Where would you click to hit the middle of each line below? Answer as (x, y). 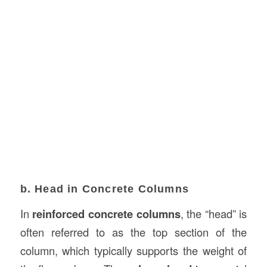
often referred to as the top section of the (133, 232)
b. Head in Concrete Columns (104, 189)
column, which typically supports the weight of (133, 250)
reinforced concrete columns (106, 214)
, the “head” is (214, 213)
